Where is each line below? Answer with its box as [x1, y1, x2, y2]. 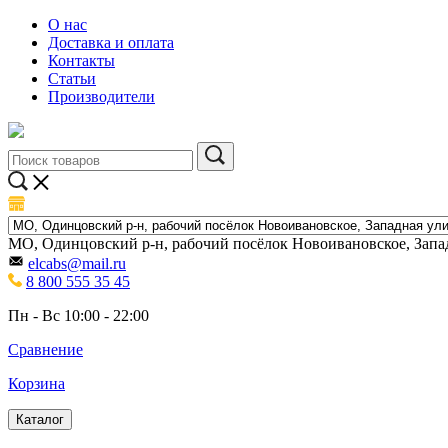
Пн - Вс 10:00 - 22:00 [8, 307, 149, 324]
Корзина [8, 375, 65, 392]
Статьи [48, 70, 96, 87]
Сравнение [8, 341, 83, 358]
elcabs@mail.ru [28, 255, 126, 272]
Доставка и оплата [48, 34, 174, 51]
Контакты [48, 52, 115, 69]
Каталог [16, 412, 64, 427]
